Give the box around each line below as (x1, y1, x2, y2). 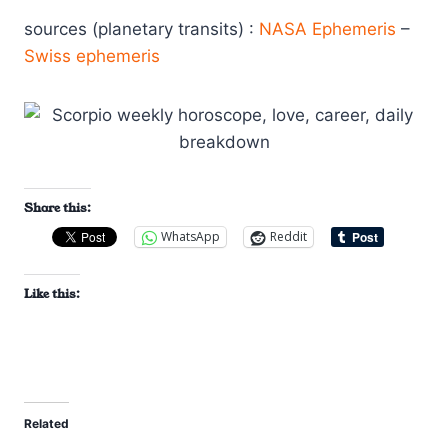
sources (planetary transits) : (24, 18, 259, 39)
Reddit (270, 228, 307, 246)
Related (24, 415, 69, 431)
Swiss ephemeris (24, 45, 160, 66)
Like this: (24, 284, 80, 302)
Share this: (24, 198, 91, 216)
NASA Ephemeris (259, 18, 396, 39)
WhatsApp (161, 228, 220, 246)
